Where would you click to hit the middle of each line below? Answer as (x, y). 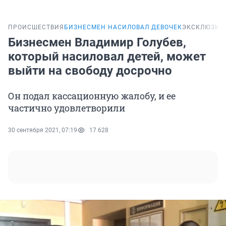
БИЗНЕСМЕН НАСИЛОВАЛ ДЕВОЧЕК (123, 27)
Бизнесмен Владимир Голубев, (97, 43)
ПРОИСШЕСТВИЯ (36, 27)
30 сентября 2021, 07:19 (43, 130)
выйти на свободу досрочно (90, 71)
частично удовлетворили (67, 108)
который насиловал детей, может (107, 57)
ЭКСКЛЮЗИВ (203, 27)
